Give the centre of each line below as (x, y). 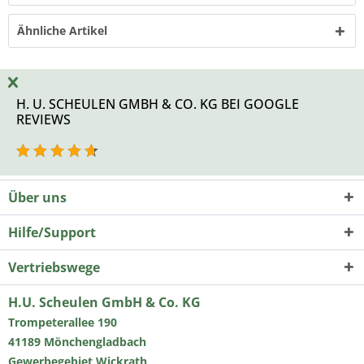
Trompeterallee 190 (63, 322)
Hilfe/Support (52, 232)
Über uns (37, 197)
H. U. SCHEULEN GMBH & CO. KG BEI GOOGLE (158, 104)
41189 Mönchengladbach (77, 342)
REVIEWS (43, 119)
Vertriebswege (54, 267)
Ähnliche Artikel (62, 30)
